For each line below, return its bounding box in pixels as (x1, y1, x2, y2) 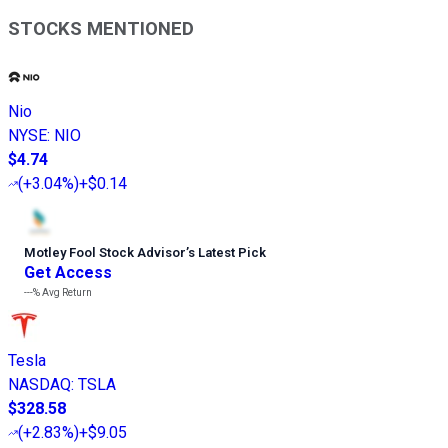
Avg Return (40, 287, 92, 299)
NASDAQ (8, 375, 71, 395)
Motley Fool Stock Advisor (24, 245, 186, 261)
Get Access (24, 263, 112, 283)
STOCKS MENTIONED (8, 17, 194, 40)
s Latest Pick (188, 245, 266, 261)
